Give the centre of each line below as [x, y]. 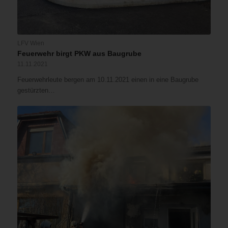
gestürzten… [36, 91]
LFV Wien [31, 43]
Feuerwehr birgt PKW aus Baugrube [79, 54]
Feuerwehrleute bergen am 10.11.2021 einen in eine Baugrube [108, 80]
